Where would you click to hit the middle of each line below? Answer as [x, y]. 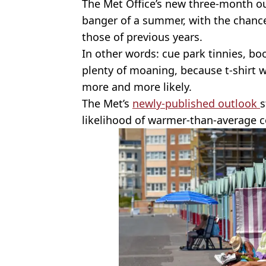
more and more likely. [138, 86]
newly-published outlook [196, 103]
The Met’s [107, 103]
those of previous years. [142, 37]
